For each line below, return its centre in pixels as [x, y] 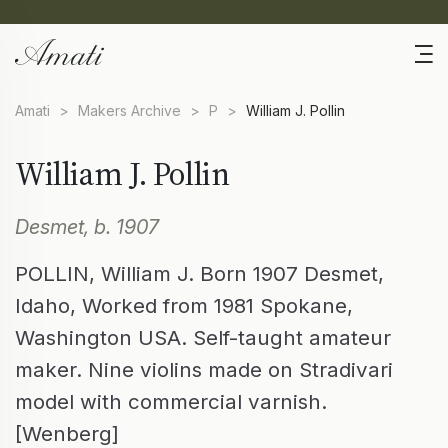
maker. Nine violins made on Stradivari [204, 370]
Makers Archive [129, 111]
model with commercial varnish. [171, 402]
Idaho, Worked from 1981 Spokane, [184, 306]
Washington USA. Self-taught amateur [203, 338]
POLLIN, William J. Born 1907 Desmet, [199, 274]
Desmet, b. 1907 [87, 227]
